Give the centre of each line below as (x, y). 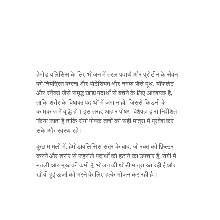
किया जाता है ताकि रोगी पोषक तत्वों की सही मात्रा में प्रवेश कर (105, 121)
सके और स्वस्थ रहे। (59, 130)
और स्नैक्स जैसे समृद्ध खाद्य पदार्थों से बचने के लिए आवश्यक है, (104, 93)
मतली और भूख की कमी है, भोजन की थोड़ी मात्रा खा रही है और (106, 165)
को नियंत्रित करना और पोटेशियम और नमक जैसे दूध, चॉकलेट (105, 84)
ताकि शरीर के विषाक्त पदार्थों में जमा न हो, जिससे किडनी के (101, 102)
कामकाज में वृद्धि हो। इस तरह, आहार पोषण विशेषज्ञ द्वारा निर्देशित (107, 112)
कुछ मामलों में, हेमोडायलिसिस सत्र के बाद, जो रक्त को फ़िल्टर (105, 147)
